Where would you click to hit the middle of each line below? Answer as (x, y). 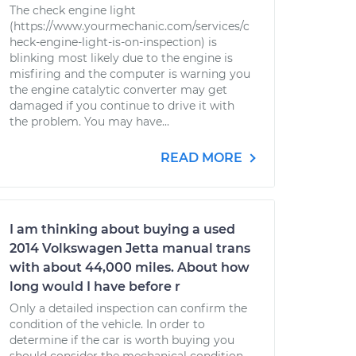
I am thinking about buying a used (122, 229)
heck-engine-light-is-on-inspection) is (113, 42)
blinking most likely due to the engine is (121, 58)
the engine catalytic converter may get (118, 90)
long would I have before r (95, 286)
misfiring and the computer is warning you (130, 74)
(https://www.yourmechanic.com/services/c (130, 26)
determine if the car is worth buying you (122, 340)
